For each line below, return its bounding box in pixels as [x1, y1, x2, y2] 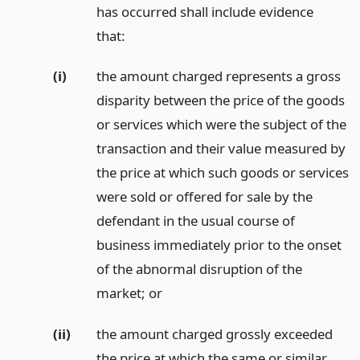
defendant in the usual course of [96, 211, 295, 231]
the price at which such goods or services [96, 163, 349, 182]
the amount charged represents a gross [96, 67, 341, 86]
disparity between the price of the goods [96, 91, 345, 110]
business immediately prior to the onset [96, 235, 342, 255]
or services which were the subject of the [96, 115, 346, 134]
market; [96, 284, 149, 303]
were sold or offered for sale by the [96, 187, 313, 207]
